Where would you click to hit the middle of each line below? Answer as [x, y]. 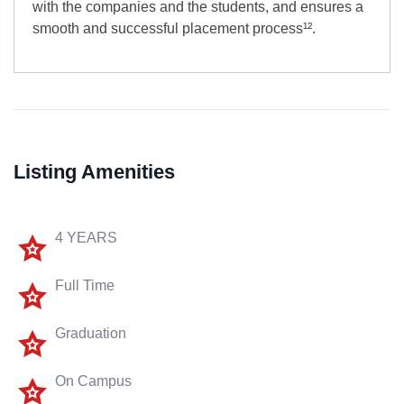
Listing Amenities [94, 171]
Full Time [85, 285]
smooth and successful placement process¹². [174, 28]
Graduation [91, 333]
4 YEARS [86, 237]
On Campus [93, 381]
